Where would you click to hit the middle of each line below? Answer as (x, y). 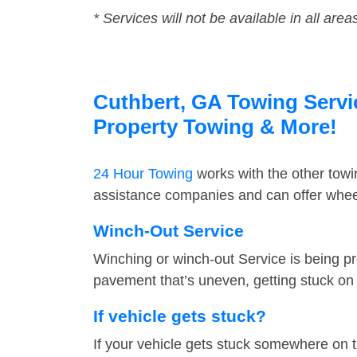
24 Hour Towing (143, 174)
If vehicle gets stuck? (180, 316)
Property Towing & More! (215, 127)
